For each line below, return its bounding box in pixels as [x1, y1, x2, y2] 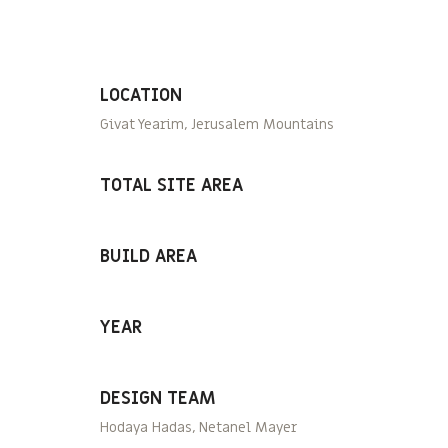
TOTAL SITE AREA [100, 173, 243, 197]
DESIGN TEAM [100, 386, 216, 410]
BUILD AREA [100, 244, 197, 268]
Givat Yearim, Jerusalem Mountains [100, 114, 334, 134]
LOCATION [100, 83, 182, 107]
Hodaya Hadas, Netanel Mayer [100, 417, 297, 437]
